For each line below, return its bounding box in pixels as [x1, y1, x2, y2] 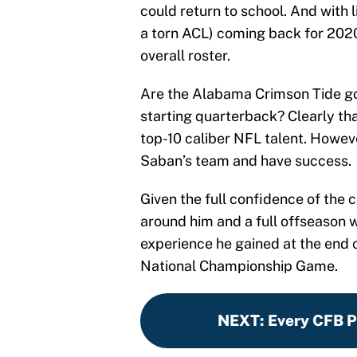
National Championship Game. [140, 257, 338, 275]
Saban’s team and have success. [140, 152, 351, 170]
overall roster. [140, 47, 230, 65]
